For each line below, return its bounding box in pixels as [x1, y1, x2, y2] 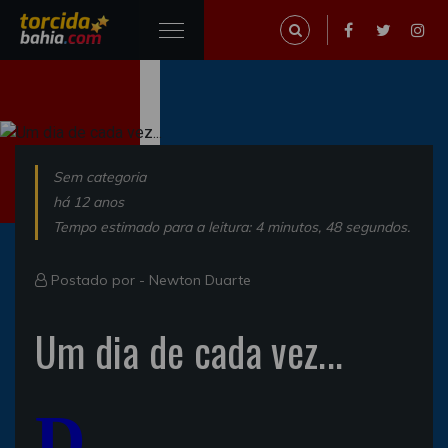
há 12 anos [53, 192, 124, 211]
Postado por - [47, 270, 149, 289]
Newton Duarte [149, 270, 251, 289]
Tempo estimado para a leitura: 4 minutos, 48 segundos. [53, 217, 410, 236]
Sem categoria [53, 167, 146, 186]
